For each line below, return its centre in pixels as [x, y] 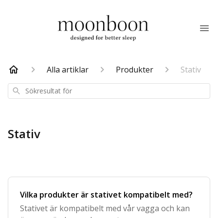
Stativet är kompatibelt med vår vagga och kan [105, 208]
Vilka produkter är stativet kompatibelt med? [106, 195]
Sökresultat [28, 90]
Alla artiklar [68, 70]
